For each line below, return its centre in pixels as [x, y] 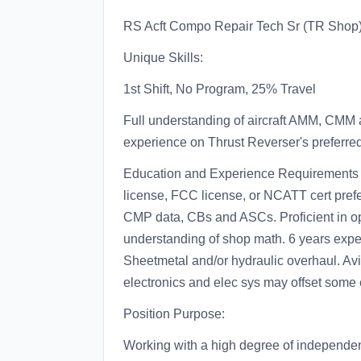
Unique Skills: [163, 58]
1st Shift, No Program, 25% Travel [220, 89]
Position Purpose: [174, 314]
